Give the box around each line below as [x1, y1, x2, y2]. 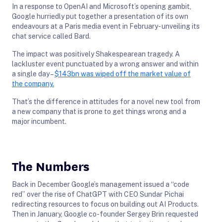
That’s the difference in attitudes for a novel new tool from [12, 97, 200, 106]
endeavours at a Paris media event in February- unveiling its [12, 22, 200, 30]
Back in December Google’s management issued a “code [12, 180, 189, 188]
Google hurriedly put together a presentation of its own [12, 12, 188, 20]
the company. [12, 79, 54, 88]
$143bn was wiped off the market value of [55, 69, 191, 78]
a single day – [12, 69, 55, 78]
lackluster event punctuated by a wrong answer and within [12, 59, 199, 68]
